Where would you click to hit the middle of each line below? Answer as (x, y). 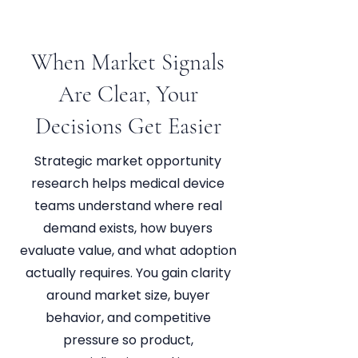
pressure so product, (128, 340)
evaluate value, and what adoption (128, 251)
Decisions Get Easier (128, 126)
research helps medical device (128, 183)
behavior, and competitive (128, 318)
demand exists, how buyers (128, 228)
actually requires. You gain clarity (128, 273)
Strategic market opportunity (128, 161)
